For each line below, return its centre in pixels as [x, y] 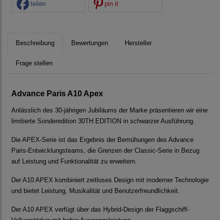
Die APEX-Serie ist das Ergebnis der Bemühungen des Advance [102, 140]
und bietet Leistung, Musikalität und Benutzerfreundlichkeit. [96, 191]
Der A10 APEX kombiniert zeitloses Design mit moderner [93, 180]
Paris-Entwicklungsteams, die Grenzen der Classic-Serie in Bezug [105, 151]
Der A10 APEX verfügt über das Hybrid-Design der [83, 210]
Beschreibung [35, 43]
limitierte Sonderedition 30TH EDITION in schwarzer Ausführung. [103, 121]
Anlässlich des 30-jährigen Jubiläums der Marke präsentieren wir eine [110, 110]
